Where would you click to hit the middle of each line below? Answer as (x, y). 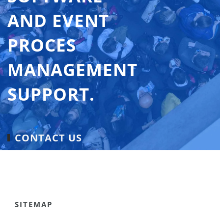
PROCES (42, 45)
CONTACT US (48, 138)
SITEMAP (34, 204)
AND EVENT (58, 20)
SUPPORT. (51, 94)
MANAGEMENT (72, 69)
